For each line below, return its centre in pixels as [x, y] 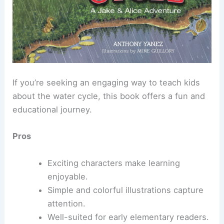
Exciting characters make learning [113, 163]
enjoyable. [67, 176]
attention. [66, 203]
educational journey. [52, 110]
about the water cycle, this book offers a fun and [109, 96]
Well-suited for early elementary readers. [128, 217]
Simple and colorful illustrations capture [125, 190]
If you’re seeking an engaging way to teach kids [106, 83]
